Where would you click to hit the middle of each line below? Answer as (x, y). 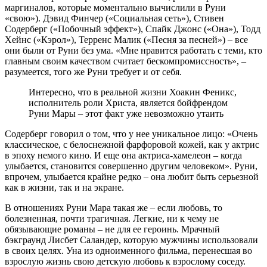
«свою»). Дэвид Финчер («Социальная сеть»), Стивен (114, 18)
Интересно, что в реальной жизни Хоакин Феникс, (133, 92)
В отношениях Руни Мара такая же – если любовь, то (114, 207)
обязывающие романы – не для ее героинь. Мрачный (112, 229)
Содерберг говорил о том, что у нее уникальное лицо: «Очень (131, 133)
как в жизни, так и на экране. (64, 187)
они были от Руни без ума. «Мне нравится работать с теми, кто (133, 50)
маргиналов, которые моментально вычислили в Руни (115, 7)
